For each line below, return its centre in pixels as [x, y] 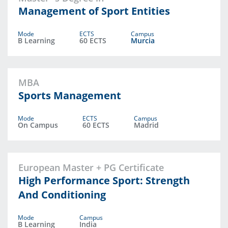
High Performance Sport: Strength [104, 181]
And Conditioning [62, 195]
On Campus [38, 125]
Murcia [143, 40]
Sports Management [69, 96]
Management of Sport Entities [94, 11]
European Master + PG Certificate [91, 168]
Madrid [146, 125]
